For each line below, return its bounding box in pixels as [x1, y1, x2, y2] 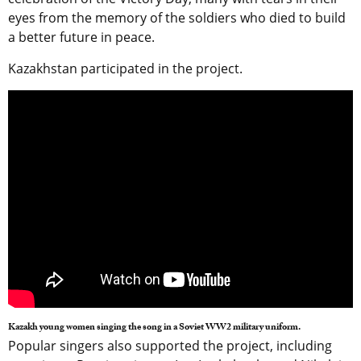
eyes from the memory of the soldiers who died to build [8, 8, 346, 27]
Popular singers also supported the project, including [8, 337, 332, 355]
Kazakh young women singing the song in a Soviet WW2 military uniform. [8, 320, 301, 337]
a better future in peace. [8, 27, 158, 46]
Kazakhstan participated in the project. [8, 59, 243, 77]
